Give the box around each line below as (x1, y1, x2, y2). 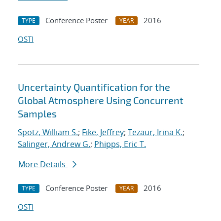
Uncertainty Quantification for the (18, 81, 170, 93)
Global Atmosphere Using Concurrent (18, 94, 184, 107)
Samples (18, 108, 57, 120)
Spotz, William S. (18, 127, 78, 138)
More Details (18, 159, 68, 170)
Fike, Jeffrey (82, 127, 124, 138)
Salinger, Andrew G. (18, 139, 90, 150)
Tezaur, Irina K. (128, 127, 183, 138)
